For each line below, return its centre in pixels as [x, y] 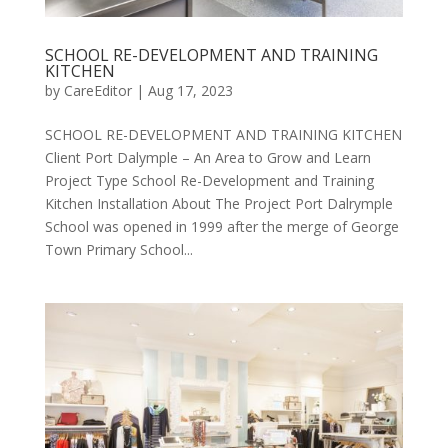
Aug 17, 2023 [190, 91]
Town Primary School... [118, 250]
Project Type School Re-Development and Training [209, 181]
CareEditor [97, 91]
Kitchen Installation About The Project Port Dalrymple [218, 204]
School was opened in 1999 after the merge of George [221, 227]
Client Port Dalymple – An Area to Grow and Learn [207, 158]
